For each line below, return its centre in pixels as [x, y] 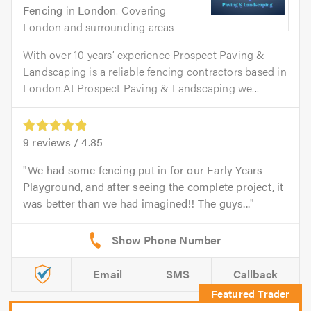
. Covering [141, 10]
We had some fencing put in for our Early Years [145, 170]
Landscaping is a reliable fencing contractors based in [155, 71]
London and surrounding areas [99, 27]
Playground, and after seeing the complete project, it [153, 187]
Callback [255, 274]
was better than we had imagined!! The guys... [137, 203]
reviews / [56, 142]
